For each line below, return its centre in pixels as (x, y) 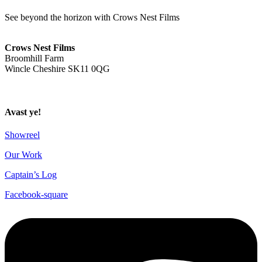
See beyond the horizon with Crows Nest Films (92, 18)
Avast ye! (23, 112)
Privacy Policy (32, 89)
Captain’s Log (31, 174)
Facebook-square (36, 194)
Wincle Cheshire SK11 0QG (57, 69)
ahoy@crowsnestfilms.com (55, 37)
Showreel (22, 135)
